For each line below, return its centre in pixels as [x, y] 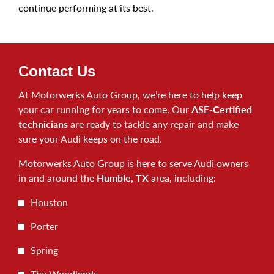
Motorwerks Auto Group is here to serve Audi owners [133, 163]
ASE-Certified [222, 109]
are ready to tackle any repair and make [153, 124]
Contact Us [57, 71]
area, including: [182, 177]
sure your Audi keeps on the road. [90, 138]
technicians [43, 124]
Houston [49, 202]
